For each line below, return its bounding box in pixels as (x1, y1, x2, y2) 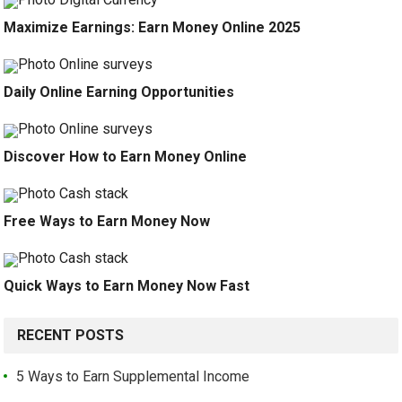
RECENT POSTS (17, 327, 125, 345)
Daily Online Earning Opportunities (4, 83, 235, 101)
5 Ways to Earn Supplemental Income (16, 368, 250, 386)
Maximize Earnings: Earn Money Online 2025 (4, 19, 301, 37)
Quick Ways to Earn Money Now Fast (4, 277, 250, 295)
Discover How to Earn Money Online (4, 148, 248, 166)
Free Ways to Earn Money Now (4, 213, 211, 231)
